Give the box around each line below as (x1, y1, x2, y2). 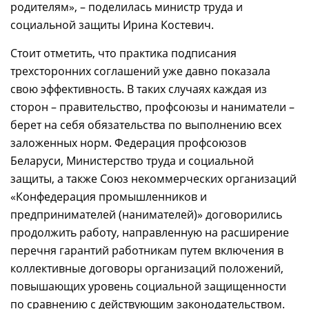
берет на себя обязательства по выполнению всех (10, 117, 281, 133)
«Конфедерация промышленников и (10, 189, 207, 205)
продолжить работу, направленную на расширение (10, 225, 289, 241)
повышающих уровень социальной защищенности (10, 279, 286, 295)
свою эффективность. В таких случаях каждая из (10, 81, 267, 97)
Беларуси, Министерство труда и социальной (10, 153, 254, 169)
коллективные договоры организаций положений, (10, 261, 283, 277)
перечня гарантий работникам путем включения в (10, 243, 283, 259)
